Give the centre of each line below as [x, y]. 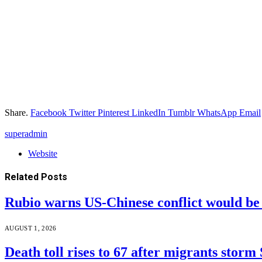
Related [23, 177]
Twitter [82, 112]
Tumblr [181, 112]
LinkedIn [149, 112]
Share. [16, 112]
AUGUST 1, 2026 [31, 228]
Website [43, 153]
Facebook [49, 112]
